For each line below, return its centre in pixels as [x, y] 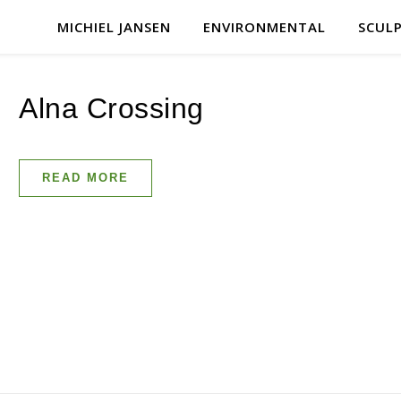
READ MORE [85, 178]
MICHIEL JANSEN [114, 27]
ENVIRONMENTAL [264, 27]
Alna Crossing [111, 108]
